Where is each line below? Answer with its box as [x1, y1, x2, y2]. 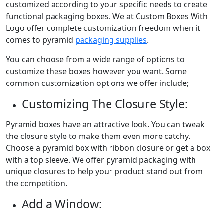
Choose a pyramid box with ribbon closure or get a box [6, 142, 210, 154]
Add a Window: [22, 196, 102, 212]
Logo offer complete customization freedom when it [6, 23, 200, 34]
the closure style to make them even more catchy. [6, 131, 190, 142]
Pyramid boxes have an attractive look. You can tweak [6, 119, 205, 130]
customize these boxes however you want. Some [6, 66, 187, 77]
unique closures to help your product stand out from [6, 166, 203, 177]
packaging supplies [75, 34, 147, 46]
